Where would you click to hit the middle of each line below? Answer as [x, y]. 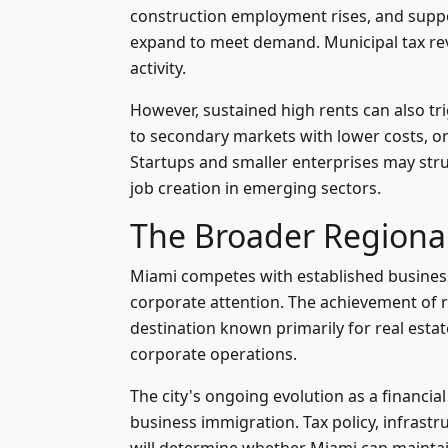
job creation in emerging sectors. [255, 188]
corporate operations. [213, 354]
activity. [158, 68]
